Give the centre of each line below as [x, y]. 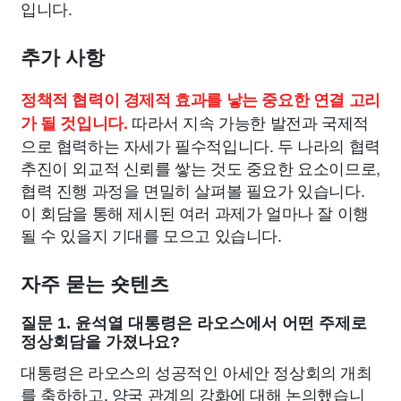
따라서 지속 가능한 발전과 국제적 [248, 122]
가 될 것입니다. [74, 123]
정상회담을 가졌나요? [100, 342]
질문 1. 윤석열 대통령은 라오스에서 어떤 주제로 [194, 323]
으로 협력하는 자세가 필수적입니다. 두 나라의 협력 [200, 145]
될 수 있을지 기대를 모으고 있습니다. [151, 235]
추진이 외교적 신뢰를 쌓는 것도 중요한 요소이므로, [200, 167]
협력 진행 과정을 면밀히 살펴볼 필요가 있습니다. [193, 190]
